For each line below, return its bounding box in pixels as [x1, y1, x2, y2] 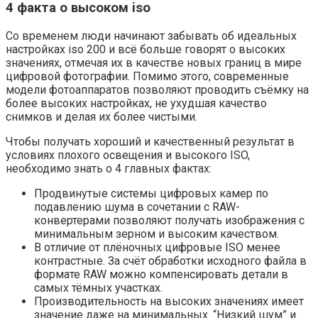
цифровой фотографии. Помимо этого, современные [6, 70, 289, 83]
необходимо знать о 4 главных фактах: [6, 162, 212, 175]
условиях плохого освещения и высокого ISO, [6, 148, 250, 162]
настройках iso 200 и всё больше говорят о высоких [6, 43, 285, 56]
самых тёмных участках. [34, 281, 163, 295]
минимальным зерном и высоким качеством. [34, 227, 279, 241]
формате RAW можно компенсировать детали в [34, 268, 288, 281]
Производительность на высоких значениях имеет [34, 295, 304, 308]
